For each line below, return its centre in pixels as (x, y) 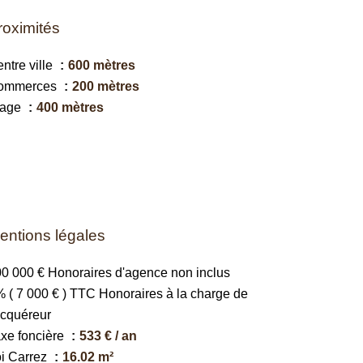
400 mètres (70, 107)
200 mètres (106, 86)
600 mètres (102, 65)
